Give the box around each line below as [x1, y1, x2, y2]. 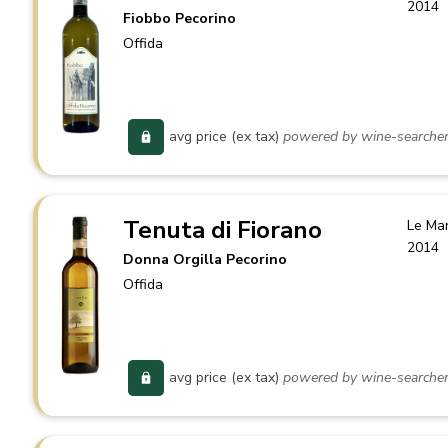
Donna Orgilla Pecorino [123, 250, 288, 269]
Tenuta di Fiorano [123, 214, 323, 246]
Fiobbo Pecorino [123, 9, 237, 28]
